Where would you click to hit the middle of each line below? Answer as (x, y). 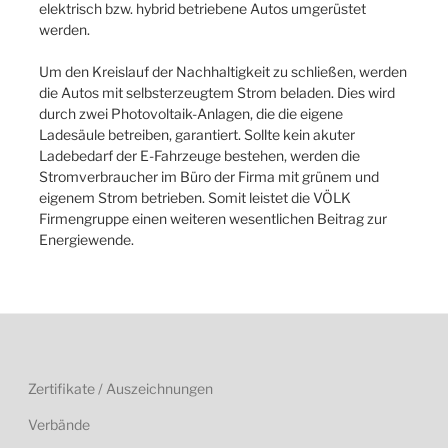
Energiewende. (86, 240)
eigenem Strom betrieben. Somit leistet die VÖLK (195, 198)
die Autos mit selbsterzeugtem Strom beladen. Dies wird (217, 93)
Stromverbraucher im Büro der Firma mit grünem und (209, 177)
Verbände (59, 425)
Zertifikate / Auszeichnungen (120, 389)
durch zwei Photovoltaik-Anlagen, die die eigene (191, 114)
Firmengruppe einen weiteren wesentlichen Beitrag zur (213, 219)
